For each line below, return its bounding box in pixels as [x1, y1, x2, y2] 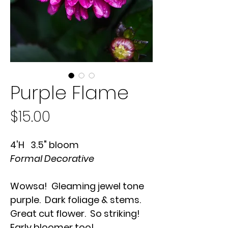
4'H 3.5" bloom [10, 138, 79, 151]
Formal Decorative [10, 152, 94, 165]
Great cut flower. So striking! [10, 207, 140, 220]
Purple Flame [10, 79, 129, 106]
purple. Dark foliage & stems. [10, 193, 143, 206]
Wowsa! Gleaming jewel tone [10, 180, 144, 192]
